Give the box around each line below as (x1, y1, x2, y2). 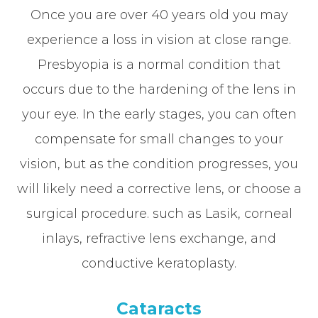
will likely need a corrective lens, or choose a (16, 180, 302, 197)
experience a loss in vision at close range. (27, 31, 291, 48)
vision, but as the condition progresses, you (20, 155, 298, 172)
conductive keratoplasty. (82, 255, 236, 271)
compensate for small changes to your (35, 131, 283, 147)
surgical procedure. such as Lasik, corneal (26, 205, 292, 221)
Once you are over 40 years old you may (30, 6, 288, 23)
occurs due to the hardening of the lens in (22, 81, 296, 97)
